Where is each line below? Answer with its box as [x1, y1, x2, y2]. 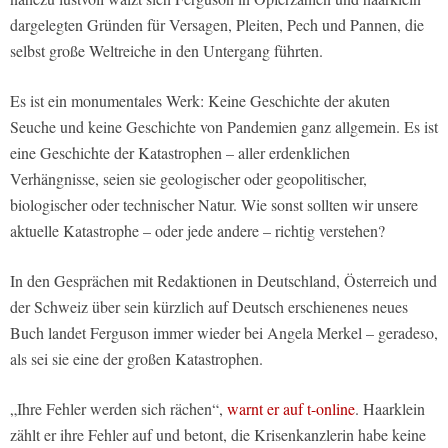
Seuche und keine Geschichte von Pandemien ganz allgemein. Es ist [10, 116, 438, 138]
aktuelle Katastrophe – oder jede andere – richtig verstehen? [10, 220, 385, 242]
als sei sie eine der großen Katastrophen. [10, 348, 263, 370]
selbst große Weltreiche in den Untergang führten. [10, 40, 323, 62]
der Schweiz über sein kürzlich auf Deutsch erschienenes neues [10, 296, 408, 318]
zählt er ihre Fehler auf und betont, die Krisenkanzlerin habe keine [10, 424, 426, 446]
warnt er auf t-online [227, 398, 355, 420]
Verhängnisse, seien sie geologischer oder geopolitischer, [10, 168, 367, 190]
